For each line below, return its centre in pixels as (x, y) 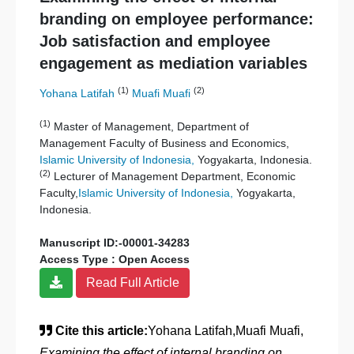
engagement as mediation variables (173, 63)
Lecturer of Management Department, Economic (173, 176)
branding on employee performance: (177, 19)
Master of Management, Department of (150, 126)
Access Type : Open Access (115, 259)
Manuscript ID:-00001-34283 (115, 243)
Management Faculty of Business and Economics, (164, 143)
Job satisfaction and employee (155, 41)
